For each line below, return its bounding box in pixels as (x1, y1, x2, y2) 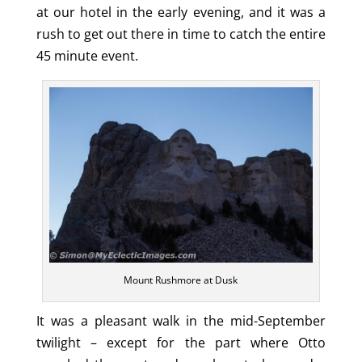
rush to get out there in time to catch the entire (36, 25, 326, 43)
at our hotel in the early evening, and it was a (36, 3, 326, 21)
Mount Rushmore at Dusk (124, 273, 238, 288)
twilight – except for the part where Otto (36, 334, 326, 352)
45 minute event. (36, 47, 138, 65)
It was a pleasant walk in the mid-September (36, 312, 326, 330)
